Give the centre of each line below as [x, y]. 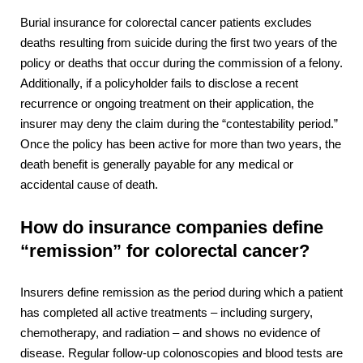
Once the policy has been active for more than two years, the [181, 145]
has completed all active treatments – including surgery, [167, 313]
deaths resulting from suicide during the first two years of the [179, 43]
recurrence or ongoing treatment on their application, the [167, 104]
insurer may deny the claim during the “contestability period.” [179, 124]
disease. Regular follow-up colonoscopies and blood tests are [181, 354]
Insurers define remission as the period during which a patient [181, 293]
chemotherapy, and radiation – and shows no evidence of [170, 333]
